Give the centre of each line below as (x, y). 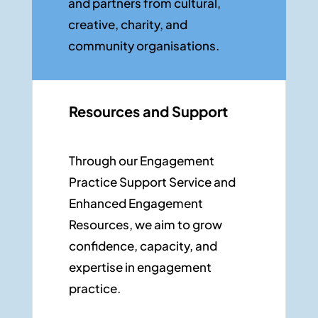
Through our (103, 160)
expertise (95, 267)
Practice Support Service (140, 182)
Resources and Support (148, 111)
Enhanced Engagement (136, 203)
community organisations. (144, 45)
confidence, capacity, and (143, 246)
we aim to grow (177, 224)
